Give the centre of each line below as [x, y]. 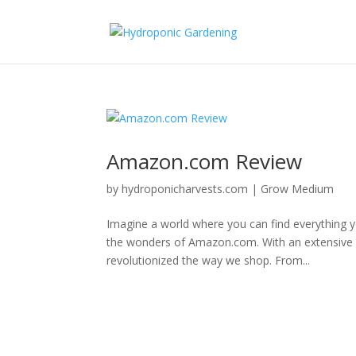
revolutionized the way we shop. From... [209, 260]
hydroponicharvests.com [185, 189]
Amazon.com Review [205, 161]
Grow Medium [298, 189]
